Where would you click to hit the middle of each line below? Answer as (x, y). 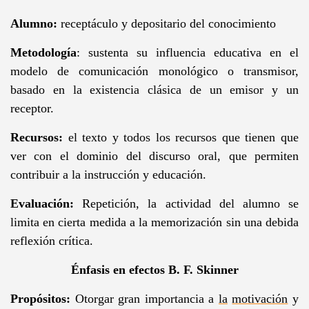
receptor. (32, 108)
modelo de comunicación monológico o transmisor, (154, 71)
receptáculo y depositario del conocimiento (166, 23)
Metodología (43, 52)
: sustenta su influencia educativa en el (188, 52)
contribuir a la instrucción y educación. (108, 174)
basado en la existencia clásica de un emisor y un (154, 89)
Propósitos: (40, 298)
